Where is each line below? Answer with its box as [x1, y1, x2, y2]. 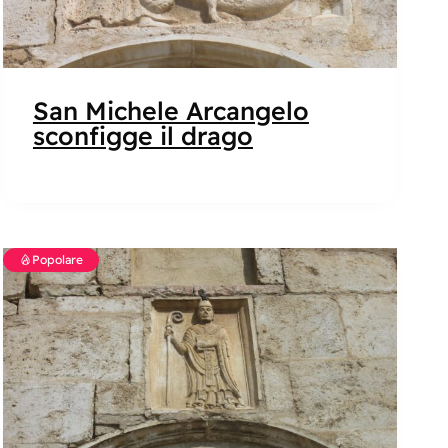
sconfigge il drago [32, 119, 253, 151]
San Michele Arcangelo [32, 94, 309, 126]
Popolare [31, 251, 83, 267]
